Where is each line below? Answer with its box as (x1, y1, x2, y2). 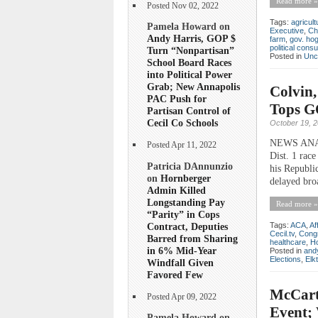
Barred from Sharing (147, 232, 238, 244)
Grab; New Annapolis (147, 81, 240, 93)
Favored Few (147, 268, 203, 280)
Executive (270, 26, 304, 35)
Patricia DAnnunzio (147, 160, 233, 172)
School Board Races (147, 57, 231, 69)
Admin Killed (147, 184, 206, 196)
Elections (270, 254, 301, 263)
